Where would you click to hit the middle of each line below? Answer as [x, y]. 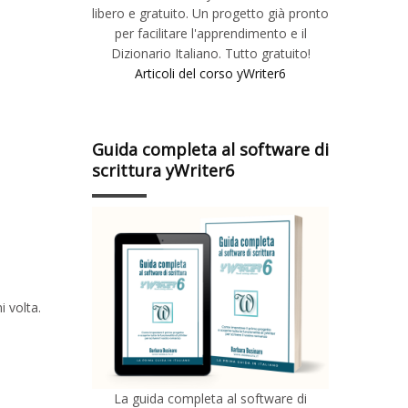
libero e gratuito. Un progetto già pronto [210, 13]
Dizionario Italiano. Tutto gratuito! [210, 53]
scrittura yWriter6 [163, 170]
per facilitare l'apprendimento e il [210, 33]
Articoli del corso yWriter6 [210, 73]
